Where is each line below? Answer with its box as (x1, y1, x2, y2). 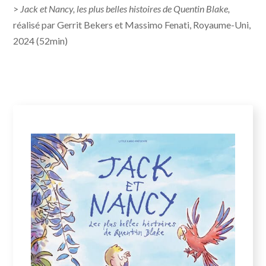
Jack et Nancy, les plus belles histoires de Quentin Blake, (20, 3, 230, 15)
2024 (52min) (13, 35, 68, 47)
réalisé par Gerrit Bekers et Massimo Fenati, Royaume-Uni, (13, 19, 251, 31)
